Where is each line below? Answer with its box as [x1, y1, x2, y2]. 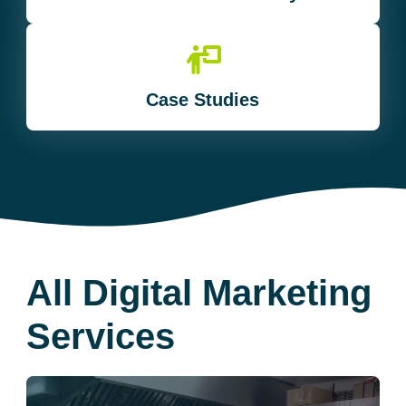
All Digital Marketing [26, 272, 372, 313]
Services [26, 315, 176, 356]
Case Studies [146, 89, 260, 110]
